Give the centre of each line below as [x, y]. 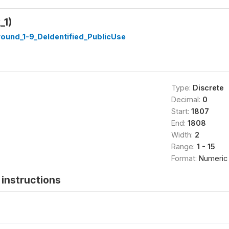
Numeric [213, 158]
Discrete [208, 88]
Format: [185, 158]
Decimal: [187, 99]
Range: [184, 146]
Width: [183, 135]
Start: [181, 111]
